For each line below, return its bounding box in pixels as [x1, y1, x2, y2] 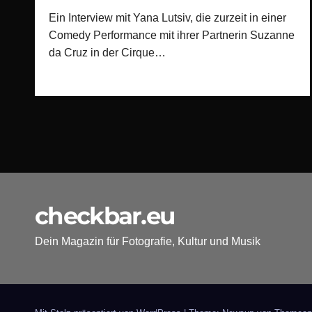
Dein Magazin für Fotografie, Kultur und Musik [35, 235, 260, 248]
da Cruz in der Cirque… [49, 47, 166, 59]
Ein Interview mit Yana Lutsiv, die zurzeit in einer [49, 12, 286, 24]
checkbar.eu [35, 201, 175, 231]
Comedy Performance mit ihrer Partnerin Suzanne [49, 29, 295, 42]
